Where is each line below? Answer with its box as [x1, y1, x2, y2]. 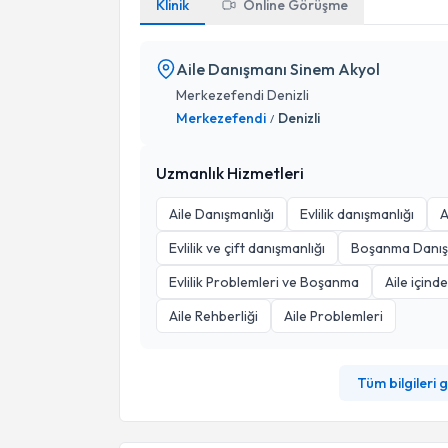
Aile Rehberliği [169, 307, 258, 325]
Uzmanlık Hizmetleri [156, 163, 304, 183]
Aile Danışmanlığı [169, 205, 274, 223]
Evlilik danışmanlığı [300, 205, 414, 223]
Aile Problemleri [284, 307, 383, 325]
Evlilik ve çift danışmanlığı [169, 239, 325, 257]
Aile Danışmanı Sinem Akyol [176, 59, 380, 79]
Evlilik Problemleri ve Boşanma [169, 273, 359, 291]
